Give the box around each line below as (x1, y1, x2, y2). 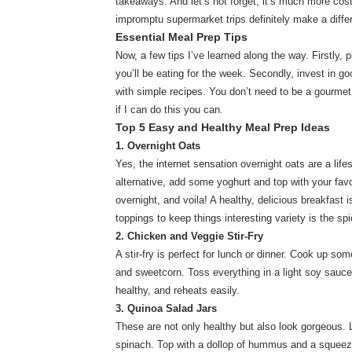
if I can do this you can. (115, 104, 226, 116)
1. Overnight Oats (115, 140, 200, 152)
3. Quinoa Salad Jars (115, 302, 217, 315)
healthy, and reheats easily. (115, 284, 240, 297)
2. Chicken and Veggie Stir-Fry (115, 230, 263, 243)
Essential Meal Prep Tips (115, 31, 247, 44)
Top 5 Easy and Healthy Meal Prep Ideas (115, 122, 330, 134)
